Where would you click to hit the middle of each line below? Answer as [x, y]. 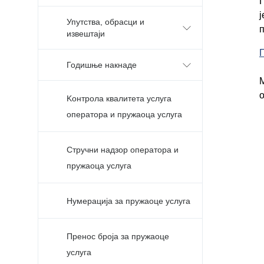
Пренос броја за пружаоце [118, 236]
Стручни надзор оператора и [123, 150]
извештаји [86, 34]
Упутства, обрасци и [105, 22]
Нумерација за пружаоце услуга [128, 201]
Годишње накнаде [102, 65]
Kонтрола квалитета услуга [119, 98]
